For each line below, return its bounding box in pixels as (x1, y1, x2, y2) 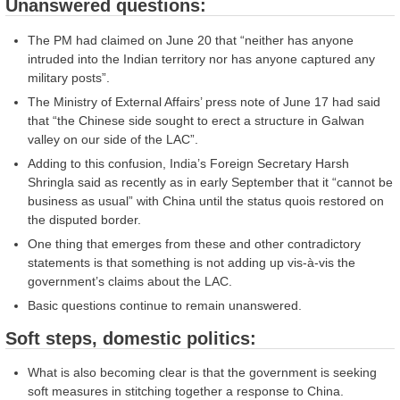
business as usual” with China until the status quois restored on (28, 193, 384, 208)
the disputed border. (28, 212, 141, 227)
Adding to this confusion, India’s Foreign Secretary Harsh (28, 155, 349, 171)
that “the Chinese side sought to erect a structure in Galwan (28, 112, 364, 128)
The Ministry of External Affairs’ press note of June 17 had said (28, 94, 380, 109)
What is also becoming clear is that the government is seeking (28, 365, 377, 380)
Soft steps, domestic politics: (5, 328, 256, 348)
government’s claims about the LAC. (28, 273, 232, 288)
